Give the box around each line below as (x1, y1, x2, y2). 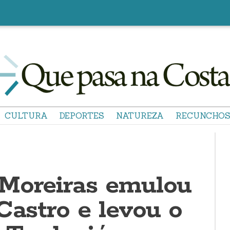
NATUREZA (116, 110, 164, 121)
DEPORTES (60, 110, 104, 121)
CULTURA (5, 110, 48, 121)
